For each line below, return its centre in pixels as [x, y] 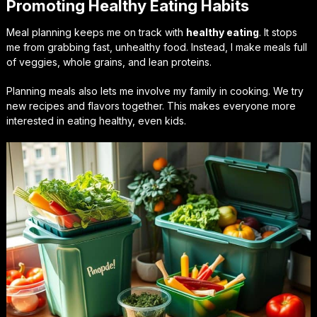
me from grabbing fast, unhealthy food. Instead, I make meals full [156, 47]
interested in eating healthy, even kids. [96, 120]
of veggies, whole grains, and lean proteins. [109, 62]
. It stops [278, 32]
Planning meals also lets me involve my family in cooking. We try [155, 91]
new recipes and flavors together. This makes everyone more [151, 105]
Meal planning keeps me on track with [96, 32]
